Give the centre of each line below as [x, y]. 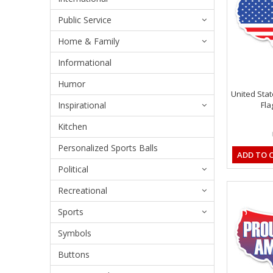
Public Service [85, 19]
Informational [85, 62]
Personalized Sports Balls [108, 147]
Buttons [74, 254]
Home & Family [89, 41]
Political [73, 169]
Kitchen [73, 126]
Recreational [83, 190]
